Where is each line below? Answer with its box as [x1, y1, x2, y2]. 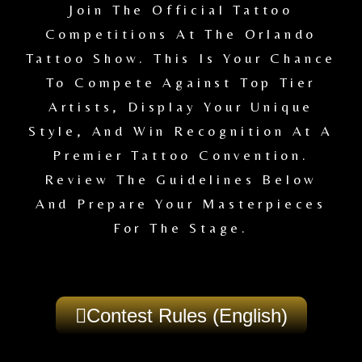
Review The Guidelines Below [44, 171, 318, 187]
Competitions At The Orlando [44, 26, 318, 42]
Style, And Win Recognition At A [28, 123, 334, 139]
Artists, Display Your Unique [48, 99, 314, 115]
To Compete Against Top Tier [45, 74, 317, 90]
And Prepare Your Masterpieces [35, 196, 327, 212]
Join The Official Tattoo [68, 2, 294, 18]
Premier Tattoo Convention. [53, 147, 309, 163]
